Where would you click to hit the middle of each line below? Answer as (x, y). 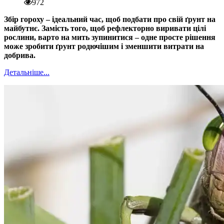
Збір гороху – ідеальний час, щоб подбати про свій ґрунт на (110, 19)
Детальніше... (27, 72)
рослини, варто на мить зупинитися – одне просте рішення (110, 37)
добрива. (20, 55)
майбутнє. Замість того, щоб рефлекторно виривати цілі (105, 28)
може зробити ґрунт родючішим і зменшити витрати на (104, 46)
